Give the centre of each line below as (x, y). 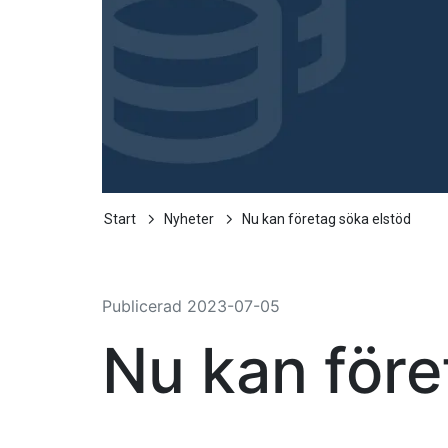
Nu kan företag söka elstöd (326, 219)
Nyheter (189, 219)
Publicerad (144, 306)
